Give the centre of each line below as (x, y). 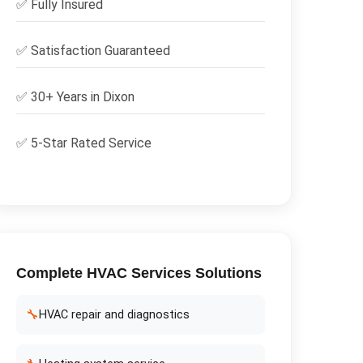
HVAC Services (139, 273)
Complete (51, 273)
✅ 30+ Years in (59, 96)
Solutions (226, 273)
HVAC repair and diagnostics (114, 314)
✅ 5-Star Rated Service (83, 143)
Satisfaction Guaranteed (100, 50)
